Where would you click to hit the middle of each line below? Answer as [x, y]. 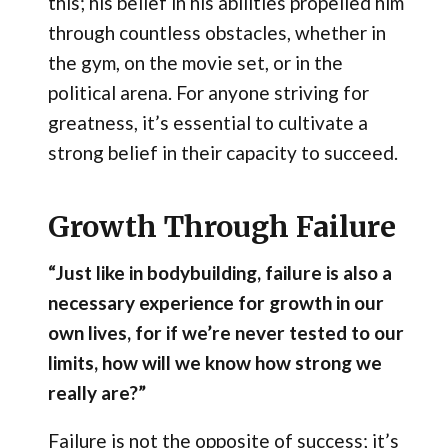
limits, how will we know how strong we [214, 362]
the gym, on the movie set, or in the [195, 63]
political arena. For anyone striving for [208, 93]
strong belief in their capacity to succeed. [222, 153]
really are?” [96, 392]
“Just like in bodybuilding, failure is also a [219, 272]
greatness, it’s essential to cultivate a [207, 123]
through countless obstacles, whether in [216, 33]
